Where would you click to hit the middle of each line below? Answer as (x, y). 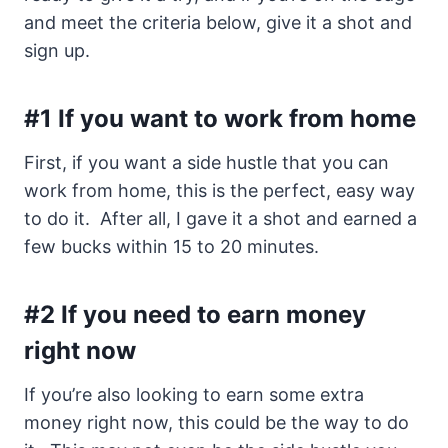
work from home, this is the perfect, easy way (219, 191)
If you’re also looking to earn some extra (194, 395)
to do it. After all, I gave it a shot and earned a (220, 219)
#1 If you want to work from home (220, 119)
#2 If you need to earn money (195, 315)
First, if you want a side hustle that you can (206, 163)
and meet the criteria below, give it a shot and (218, 23)
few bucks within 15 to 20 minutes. (171, 247)
